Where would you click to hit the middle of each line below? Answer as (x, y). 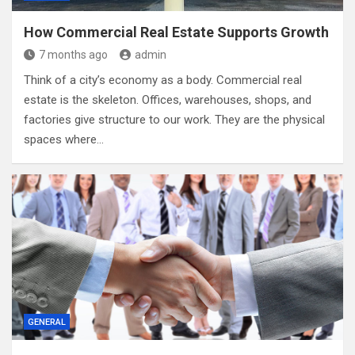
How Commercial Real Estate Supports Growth (176, 32)
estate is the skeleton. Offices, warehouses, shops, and (168, 100)
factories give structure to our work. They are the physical (174, 120)
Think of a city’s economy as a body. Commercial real (163, 80)
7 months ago (73, 55)
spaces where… (64, 139)
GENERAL (47, 322)
